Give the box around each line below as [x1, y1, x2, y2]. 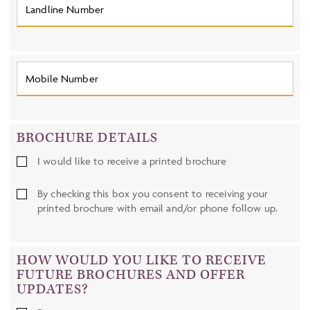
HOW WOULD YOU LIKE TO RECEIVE [17, 251, 267, 270]
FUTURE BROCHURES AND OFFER [17, 266, 246, 284]
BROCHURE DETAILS [17, 129, 158, 147]
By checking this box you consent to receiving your [37, 187, 268, 201]
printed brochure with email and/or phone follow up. [37, 201, 278, 215]
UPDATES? [17, 280, 89, 299]
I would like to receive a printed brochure [37, 154, 226, 168]
